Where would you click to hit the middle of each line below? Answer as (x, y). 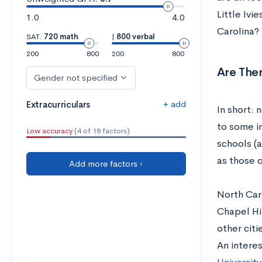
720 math (61, 37)
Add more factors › (106, 163)
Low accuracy (49, 131)
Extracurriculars (58, 104)
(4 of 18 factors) (101, 131)
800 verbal (135, 37)
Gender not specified (76, 77)
